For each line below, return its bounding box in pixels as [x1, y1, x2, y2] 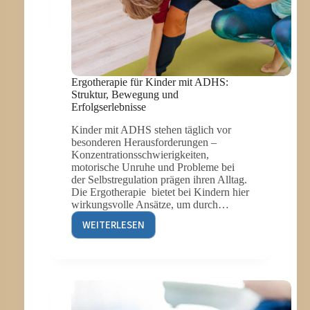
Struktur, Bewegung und [71, 89, 179, 101]
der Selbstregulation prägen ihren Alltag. [71, 174, 247, 186]
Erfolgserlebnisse [71, 101, 146, 113]
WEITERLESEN [82, 217, 145, 232]
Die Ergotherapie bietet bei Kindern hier [71, 186, 249, 199]
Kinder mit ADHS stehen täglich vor [71, 124, 231, 136]
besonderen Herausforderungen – [71, 136, 217, 149]
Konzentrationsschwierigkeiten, [71, 149, 209, 161]
